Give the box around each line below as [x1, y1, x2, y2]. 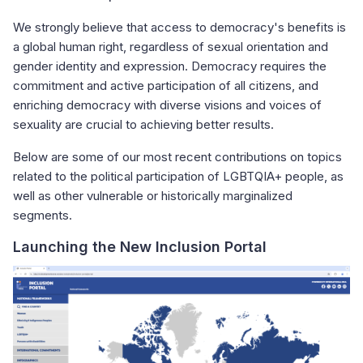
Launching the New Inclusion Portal [13, 238, 267, 255]
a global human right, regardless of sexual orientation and [13, 39, 328, 54]
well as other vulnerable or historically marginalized [13, 188, 293, 203]
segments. [13, 207, 72, 223]
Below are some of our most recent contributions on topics [13, 149, 342, 164]
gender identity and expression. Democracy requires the [13, 58, 327, 74]
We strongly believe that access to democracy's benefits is [13, 19, 346, 35]
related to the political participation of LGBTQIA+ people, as [13, 169, 344, 184]
